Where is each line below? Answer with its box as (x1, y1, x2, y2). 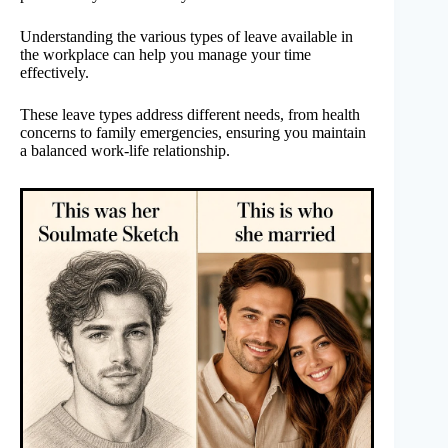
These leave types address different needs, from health (20, 105, 360, 123)
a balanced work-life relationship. (20, 141, 230, 159)
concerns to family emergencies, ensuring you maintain (20, 123, 366, 141)
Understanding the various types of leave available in (20, 27, 353, 45)
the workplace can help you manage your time (20, 45, 311, 63)
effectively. (20, 63, 89, 81)
